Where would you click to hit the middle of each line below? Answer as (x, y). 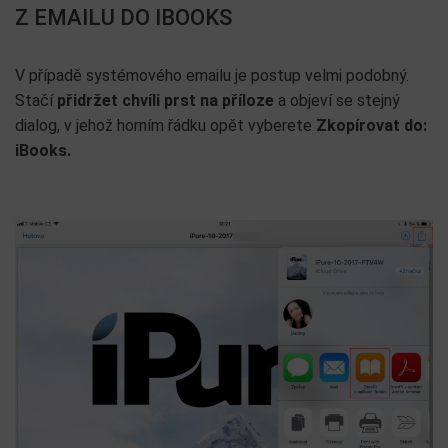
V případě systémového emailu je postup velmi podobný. (212, 75)
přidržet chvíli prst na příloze (165, 100)
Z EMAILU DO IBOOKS (123, 17)
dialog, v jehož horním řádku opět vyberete (165, 125)
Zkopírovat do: (371, 125)
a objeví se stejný (337, 100)
